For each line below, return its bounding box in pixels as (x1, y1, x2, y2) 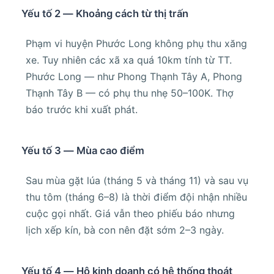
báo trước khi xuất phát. (26, 103, 138, 116)
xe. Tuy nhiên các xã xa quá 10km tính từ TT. (26, 54, 232, 67)
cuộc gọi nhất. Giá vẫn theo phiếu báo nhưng (26, 207, 235, 220)
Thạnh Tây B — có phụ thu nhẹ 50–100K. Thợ (26, 87, 234, 100)
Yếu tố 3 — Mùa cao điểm (21, 144, 144, 157)
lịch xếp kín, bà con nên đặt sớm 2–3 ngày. (26, 224, 224, 237)
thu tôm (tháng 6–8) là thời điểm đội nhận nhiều (26, 191, 247, 204)
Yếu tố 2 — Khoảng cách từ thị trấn (21, 7, 188, 20)
